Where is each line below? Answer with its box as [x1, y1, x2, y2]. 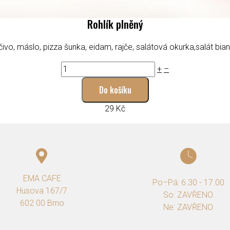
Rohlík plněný [87, 15, 143, 32]
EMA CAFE [23, 174, 61, 184]
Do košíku [99, 83, 131, 96]
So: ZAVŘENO [163, 190, 213, 200]
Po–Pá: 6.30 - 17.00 [152, 178, 224, 188]
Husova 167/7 [16, 186, 67, 196]
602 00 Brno [20, 198, 64, 208]
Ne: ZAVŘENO [163, 202, 213, 213]
